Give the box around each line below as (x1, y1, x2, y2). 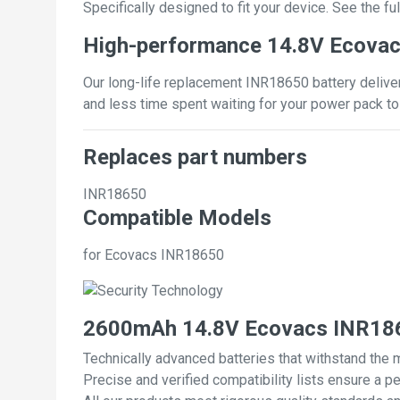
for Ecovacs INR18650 (83, 246, 224, 263)
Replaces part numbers (83, 144, 307, 170)
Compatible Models (83, 204, 271, 230)
